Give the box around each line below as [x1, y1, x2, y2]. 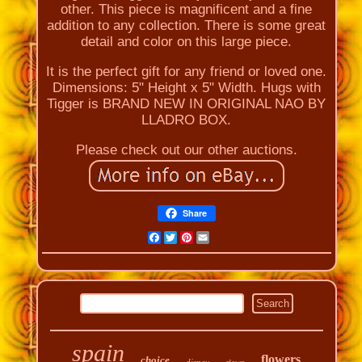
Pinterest [192, 229, 251, 245]
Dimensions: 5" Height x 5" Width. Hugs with [52, 79, 321, 95]
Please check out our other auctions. [75, 141, 297, 158]
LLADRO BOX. [141, 112, 232, 128]
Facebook [160, 229, 222, 245]
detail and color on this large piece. [81, 33, 293, 49]
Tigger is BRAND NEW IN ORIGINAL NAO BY [47, 95, 326, 112]
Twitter [176, 229, 221, 245]
